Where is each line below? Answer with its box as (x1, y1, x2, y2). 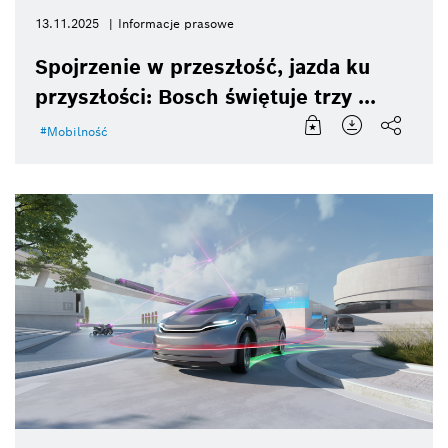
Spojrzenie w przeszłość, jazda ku (35, 54, 370, 81)
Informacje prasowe (118, 16, 234, 32)
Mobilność (47, 124, 108, 140)
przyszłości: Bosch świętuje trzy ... (35, 84, 376, 111)
